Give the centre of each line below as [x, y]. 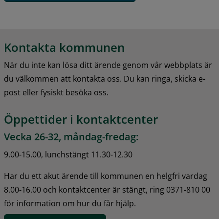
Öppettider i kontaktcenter [81, 119]
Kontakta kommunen [64, 47]
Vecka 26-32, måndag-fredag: [71, 137]
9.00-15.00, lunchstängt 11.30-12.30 [68, 155]
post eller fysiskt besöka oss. [56, 93]
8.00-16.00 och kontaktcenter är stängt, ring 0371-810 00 [107, 190]
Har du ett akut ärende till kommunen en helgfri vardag [106, 176]
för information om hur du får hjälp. [70, 204]
